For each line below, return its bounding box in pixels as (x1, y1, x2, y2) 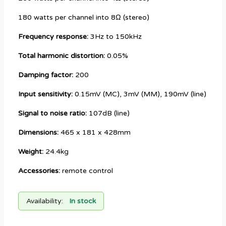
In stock (69, 197, 96, 206)
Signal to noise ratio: (18, 109, 87, 118)
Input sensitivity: (18, 90, 73, 99)
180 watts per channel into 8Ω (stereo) (18, 13, 149, 22)
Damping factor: (18, 71, 73, 80)
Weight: (18, 147, 43, 156)
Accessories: (18, 166, 60, 176)
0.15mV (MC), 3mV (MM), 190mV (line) (73, 90, 206, 99)
